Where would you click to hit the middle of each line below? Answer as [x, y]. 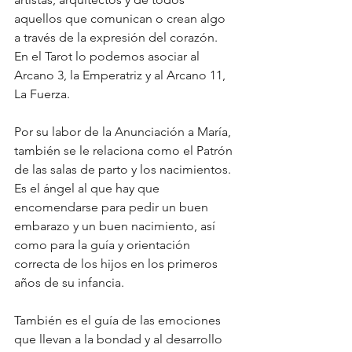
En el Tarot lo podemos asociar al [108, 56]
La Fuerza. [42, 93]
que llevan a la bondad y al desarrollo [120, 339]
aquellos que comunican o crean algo [121, 18]
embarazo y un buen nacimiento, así [116, 225]
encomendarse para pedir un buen [113, 207]
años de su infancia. [69, 282]
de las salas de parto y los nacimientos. [124, 169]
